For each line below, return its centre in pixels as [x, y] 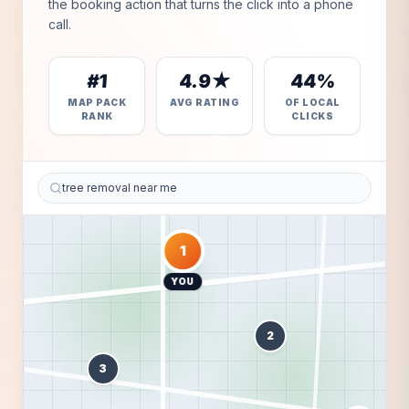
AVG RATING [204, 102]
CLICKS [312, 115]
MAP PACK [97, 102]
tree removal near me [120, 187]
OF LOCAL [312, 102]
